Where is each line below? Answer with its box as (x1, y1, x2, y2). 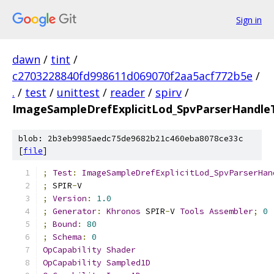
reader (110, 85, 145, 100)
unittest (57, 85, 100, 100)
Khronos (106, 206, 141, 217)
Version (53, 193, 87, 204)
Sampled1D (106, 257, 150, 268)
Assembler (209, 206, 253, 217)
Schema (53, 232, 82, 242)
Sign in (236, 13, 262, 26)
